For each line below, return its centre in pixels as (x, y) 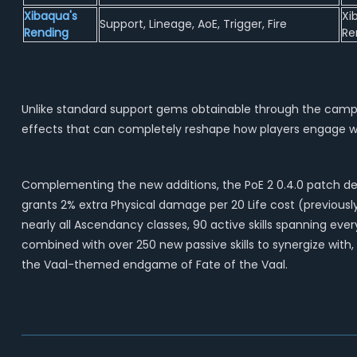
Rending (46, 33)
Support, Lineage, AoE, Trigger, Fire (193, 24)
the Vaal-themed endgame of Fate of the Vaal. (154, 265)
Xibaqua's (50, 16)
